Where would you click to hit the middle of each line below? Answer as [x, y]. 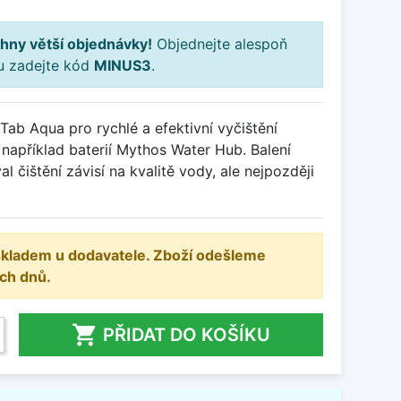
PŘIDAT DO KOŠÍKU [187, 335]
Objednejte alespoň [220, 44]
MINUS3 [123, 65]
